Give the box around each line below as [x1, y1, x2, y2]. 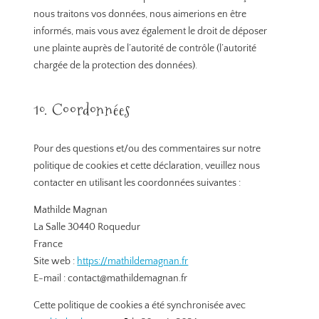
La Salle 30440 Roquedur [33, 221, 141, 234]
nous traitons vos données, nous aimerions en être [33, 9, 247, 21]
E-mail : [33, 273, 68, 285]
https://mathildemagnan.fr [77, 256, 189, 268]
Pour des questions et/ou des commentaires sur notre [33, 143, 261, 155]
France [33, 239, 63, 251]
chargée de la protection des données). [33, 60, 198, 72]
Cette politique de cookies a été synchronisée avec [33, 300, 246, 312]
